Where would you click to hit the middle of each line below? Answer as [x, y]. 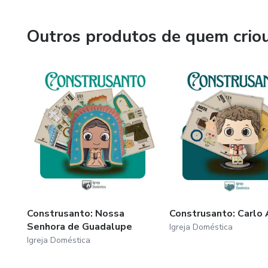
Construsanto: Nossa [76, 213]
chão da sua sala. [61, 13]
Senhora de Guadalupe [80, 226]
